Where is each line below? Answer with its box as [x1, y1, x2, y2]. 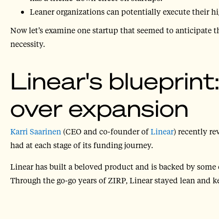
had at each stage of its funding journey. [10, 140, 153, 151]
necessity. [10, 39, 45, 49]
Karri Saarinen [10, 126, 61, 137]
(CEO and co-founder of [61, 126, 149, 137]
